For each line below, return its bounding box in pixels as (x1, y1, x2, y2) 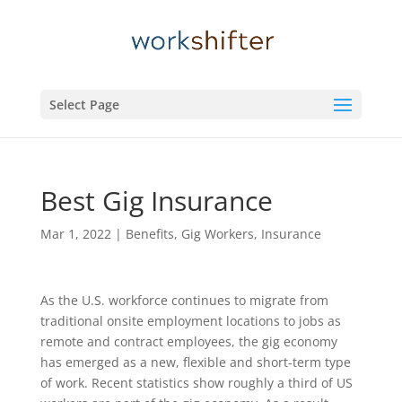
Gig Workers (180, 225, 254, 242)
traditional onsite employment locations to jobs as (39, 312, 341, 329)
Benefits (125, 225, 174, 242)
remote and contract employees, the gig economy (39, 333, 337, 350)
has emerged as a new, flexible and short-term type (39, 354, 351, 371)
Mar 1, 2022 (39, 225, 111, 242)
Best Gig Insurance (39, 182, 273, 219)
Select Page (48, 96, 119, 113)
